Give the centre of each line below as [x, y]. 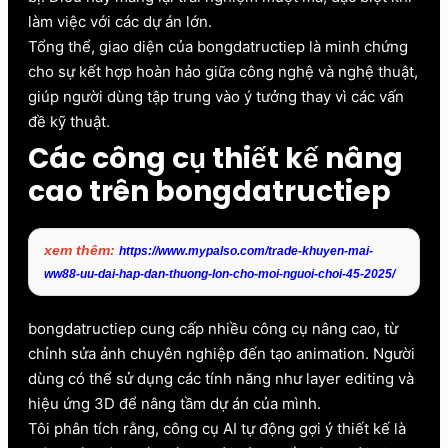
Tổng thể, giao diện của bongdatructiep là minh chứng [218, 46]
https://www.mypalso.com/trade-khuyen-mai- [246, 250]
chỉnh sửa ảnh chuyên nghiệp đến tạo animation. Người [221, 353]
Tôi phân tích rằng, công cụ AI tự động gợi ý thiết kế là [217, 428]
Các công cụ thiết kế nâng [215, 158]
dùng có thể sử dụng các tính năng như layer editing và [221, 378]
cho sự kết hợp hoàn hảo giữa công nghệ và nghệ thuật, [223, 71]
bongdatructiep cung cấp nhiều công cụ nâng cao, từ [213, 328]
